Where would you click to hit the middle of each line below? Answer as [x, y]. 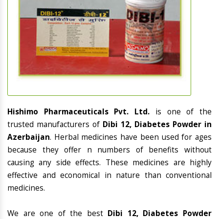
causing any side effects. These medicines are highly [109, 163]
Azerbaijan [29, 137]
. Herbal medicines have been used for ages [131, 137]
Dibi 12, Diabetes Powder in [157, 125]
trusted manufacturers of [55, 125]
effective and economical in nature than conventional [109, 175]
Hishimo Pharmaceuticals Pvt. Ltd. [81, 112]
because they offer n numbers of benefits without [109, 150]
